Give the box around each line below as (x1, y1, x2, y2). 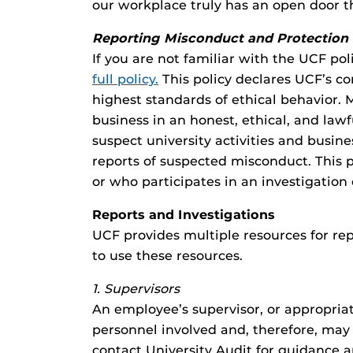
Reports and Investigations (92, 207, 275, 222)
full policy (92, 72, 155, 87)
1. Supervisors (92, 281, 180, 296)
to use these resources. (92, 248, 243, 263)
